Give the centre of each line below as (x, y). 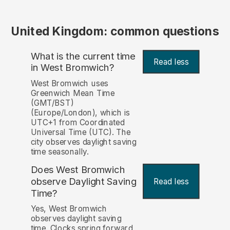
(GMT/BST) (52, 103)
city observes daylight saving (83, 142)
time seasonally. (60, 151)
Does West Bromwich (78, 169)
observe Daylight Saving (83, 181)
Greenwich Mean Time (73, 93)
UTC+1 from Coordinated (78, 122)
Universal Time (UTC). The (81, 132)
